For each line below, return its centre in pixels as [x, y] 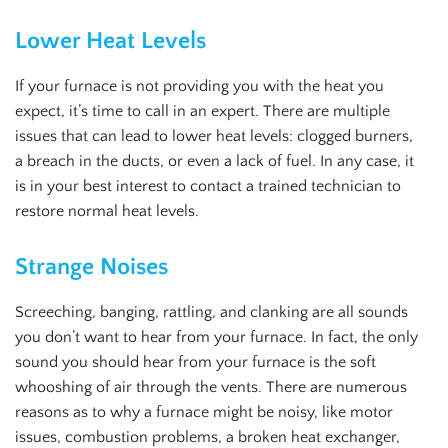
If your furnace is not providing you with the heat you [199, 85]
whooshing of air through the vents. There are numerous [211, 387]
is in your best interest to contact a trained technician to [208, 185]
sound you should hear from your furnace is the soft [195, 362]
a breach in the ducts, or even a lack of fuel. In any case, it [214, 160]
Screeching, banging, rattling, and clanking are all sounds [211, 312]
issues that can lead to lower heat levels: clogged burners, [214, 135]
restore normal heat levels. [107, 210]
